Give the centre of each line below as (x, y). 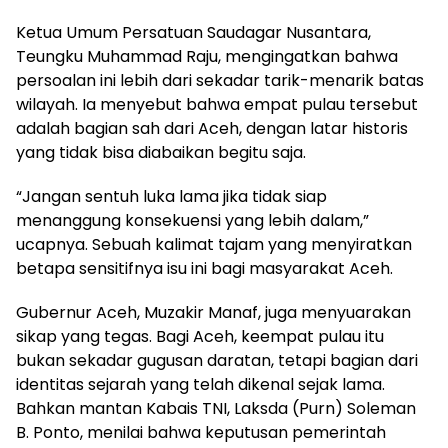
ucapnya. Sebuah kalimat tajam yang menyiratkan (214, 244)
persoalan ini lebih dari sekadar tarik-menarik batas (220, 80)
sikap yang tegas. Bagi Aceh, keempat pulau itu (200, 336)
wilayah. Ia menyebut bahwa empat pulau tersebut (217, 104)
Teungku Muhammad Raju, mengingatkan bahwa (207, 56)
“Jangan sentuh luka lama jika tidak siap (171, 196)
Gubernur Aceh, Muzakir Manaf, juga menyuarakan (213, 312)
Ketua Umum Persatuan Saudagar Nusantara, (193, 32)
